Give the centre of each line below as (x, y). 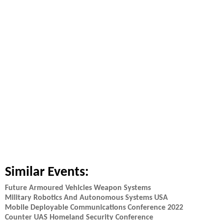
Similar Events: (47, 172)
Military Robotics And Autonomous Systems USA (86, 198)
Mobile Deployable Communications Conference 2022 (94, 208)
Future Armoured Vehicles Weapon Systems (78, 188)
